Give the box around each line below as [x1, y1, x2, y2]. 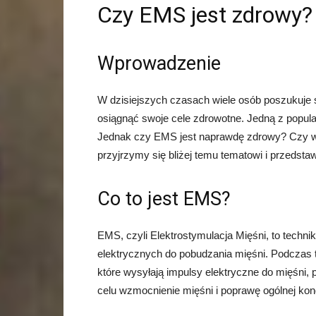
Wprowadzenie [97, 52, 221, 75]
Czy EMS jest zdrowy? [97, 1, 312, 29]
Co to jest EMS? [97, 188, 231, 211]
